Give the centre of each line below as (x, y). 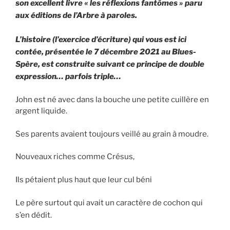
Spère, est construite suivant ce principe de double (110, 64)
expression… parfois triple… (68, 76)
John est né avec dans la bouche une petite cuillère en (112, 100)
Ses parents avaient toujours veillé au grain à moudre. (112, 134)
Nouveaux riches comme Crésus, (76, 157)
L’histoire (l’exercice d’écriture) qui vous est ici (101, 39)
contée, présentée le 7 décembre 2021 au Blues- (106, 52)
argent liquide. (41, 111)
